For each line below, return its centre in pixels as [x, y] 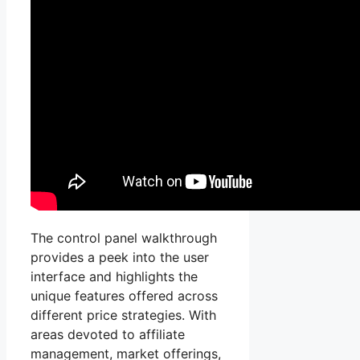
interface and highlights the [114, 277]
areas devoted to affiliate [108, 335]
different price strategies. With [123, 315]
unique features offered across [124, 296]
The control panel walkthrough [124, 238]
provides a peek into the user [120, 258]
